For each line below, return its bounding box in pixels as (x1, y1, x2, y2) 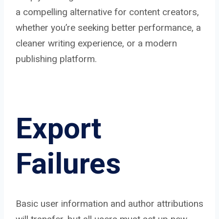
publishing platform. (16, 53, 97, 65)
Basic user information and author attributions (16, 198, 203, 210)
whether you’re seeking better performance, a (16, 22, 201, 34)
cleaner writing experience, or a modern (16, 38, 177, 49)
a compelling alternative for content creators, (16, 6, 199, 18)
